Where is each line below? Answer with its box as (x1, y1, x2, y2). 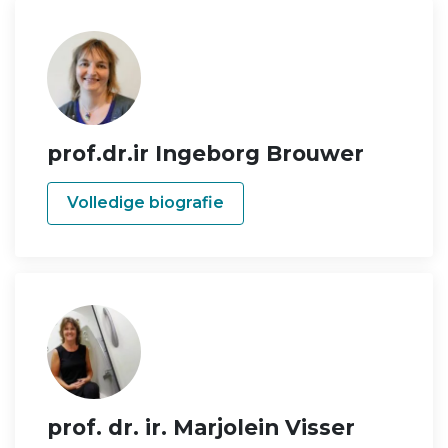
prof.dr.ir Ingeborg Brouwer (47, 139, 364, 166)
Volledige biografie (67, 193, 225, 213)
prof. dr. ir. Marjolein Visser (47, 414, 355, 441)
